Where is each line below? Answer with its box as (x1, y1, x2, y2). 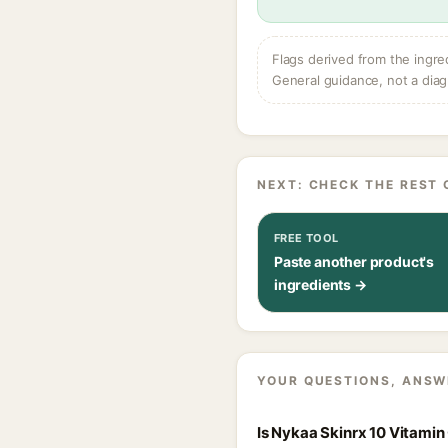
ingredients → (274, 276, 367, 293)
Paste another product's (274, 253, 435, 270)
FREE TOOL (274, 231, 339, 245)
